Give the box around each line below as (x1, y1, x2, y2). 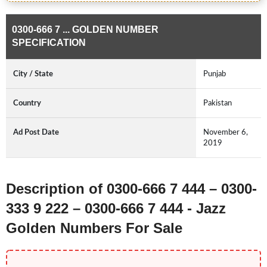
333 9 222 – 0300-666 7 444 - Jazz (6, 200, 226, 217)
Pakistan (203, 99, 232, 108)
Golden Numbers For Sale (6, 220, 182, 237)
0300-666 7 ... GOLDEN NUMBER (12, 24, 159, 35)
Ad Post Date (13, 128, 59, 137)
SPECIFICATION (12, 38, 86, 48)
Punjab (203, 70, 226, 79)
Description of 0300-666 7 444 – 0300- (6, 181, 257, 197)
